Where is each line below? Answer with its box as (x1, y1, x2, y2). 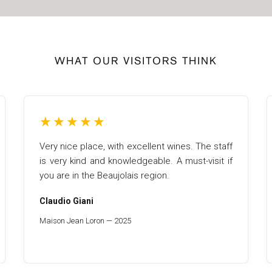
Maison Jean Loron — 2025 (39, 216, 131, 225)
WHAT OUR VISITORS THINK (55, 57, 217, 67)
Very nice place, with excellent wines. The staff (39, 141, 233, 152)
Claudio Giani (39, 196, 93, 206)
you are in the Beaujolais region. (39, 170, 169, 181)
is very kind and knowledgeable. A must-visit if (39, 155, 233, 166)
